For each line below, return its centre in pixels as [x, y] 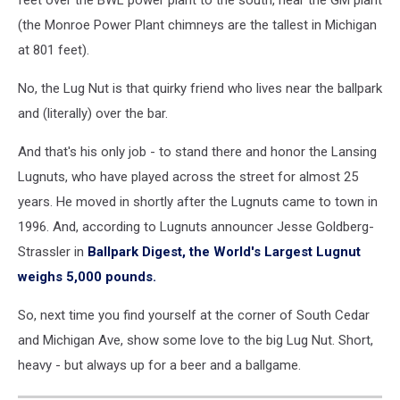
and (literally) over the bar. [93, 113]
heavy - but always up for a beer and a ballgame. [159, 365]
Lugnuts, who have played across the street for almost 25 [188, 177]
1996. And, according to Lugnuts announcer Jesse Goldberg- [196, 227]
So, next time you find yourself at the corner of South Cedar [194, 315]
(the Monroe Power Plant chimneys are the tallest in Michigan [197, 25]
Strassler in [53, 252]
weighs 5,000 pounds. [87, 277]
